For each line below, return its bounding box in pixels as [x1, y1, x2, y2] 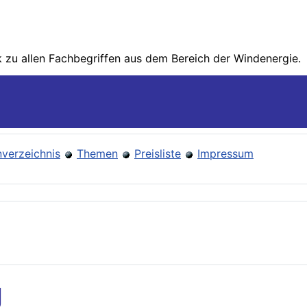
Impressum [197, 147, 254, 161]
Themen [77, 147, 118, 161]
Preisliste [134, 147, 181, 161]
